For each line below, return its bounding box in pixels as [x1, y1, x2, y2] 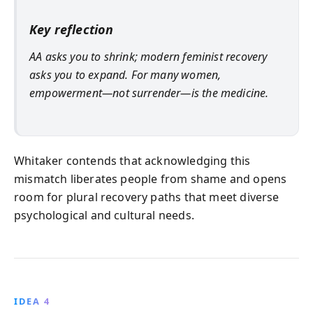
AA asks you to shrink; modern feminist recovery [29, 48, 268, 64]
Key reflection [29, 21, 114, 38]
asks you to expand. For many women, [29, 66, 221, 82]
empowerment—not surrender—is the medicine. [29, 85, 269, 101]
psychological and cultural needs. [14, 208, 194, 223]
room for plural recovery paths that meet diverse [14, 189, 279, 205]
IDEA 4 [14, 295, 50, 307]
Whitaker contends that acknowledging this [14, 153, 251, 168]
